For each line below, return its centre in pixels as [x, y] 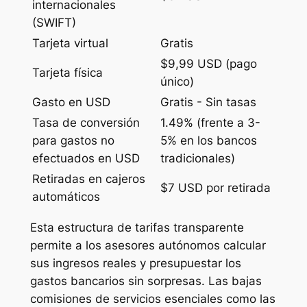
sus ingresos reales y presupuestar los [135, 263]
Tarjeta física [67, 72]
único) [177, 81]
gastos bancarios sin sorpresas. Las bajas [146, 281]
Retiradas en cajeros [88, 179]
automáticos [66, 196]
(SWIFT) [54, 22]
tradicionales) [197, 158]
